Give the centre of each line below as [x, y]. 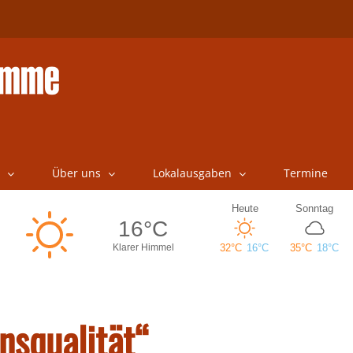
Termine [305, 173]
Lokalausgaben [192, 173]
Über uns [76, 173]
